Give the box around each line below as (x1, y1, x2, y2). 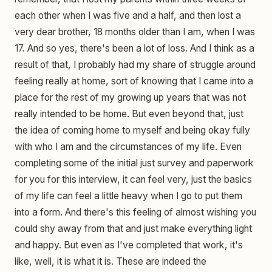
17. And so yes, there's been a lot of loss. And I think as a (15, 42, 254, 55)
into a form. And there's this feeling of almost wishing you (15, 206, 256, 219)
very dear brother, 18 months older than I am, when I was (15, 26, 255, 38)
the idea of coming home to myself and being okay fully (15, 124, 250, 137)
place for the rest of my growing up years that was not (15, 92, 246, 104)
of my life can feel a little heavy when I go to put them (15, 190, 242, 202)
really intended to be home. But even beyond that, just (15, 108, 243, 120)
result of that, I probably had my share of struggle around (15, 59, 256, 71)
